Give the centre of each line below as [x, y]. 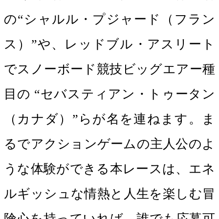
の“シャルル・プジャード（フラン [109, 19]
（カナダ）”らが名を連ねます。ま [109, 119]
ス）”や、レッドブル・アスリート [109, 44]
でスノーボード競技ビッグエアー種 [109, 69]
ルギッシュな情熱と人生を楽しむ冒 [109, 194]
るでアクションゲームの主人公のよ [109, 144]
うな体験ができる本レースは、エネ [109, 169]
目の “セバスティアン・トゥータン [109, 94]
